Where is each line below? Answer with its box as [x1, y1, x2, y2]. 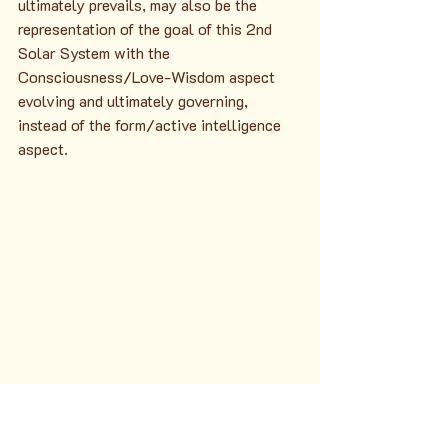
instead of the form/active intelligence [18, 113, 285, 135]
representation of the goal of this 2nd [18, 17, 276, 39]
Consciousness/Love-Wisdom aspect [18, 65, 279, 87]
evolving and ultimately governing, [18, 89, 252, 111]
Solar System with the [18, 41, 174, 63]
